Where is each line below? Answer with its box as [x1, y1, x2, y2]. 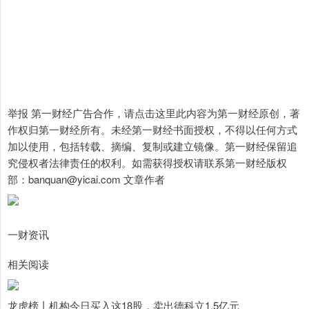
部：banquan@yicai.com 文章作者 [8, 172, 165, 186]
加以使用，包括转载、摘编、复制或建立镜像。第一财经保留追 [8, 139, 297, 153]
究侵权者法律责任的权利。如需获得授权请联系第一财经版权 [8, 155, 287, 170]
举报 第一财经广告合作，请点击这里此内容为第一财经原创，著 [8, 106, 300, 120]
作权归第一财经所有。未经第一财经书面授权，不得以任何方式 [8, 122, 297, 137]
